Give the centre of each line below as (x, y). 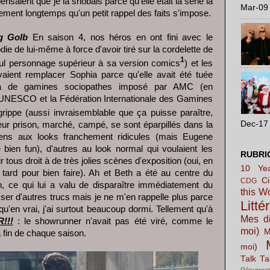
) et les (199, 63)
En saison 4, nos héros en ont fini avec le (121, 37)
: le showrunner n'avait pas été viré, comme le (113, 221)
